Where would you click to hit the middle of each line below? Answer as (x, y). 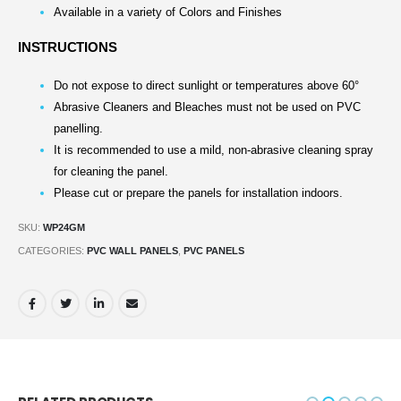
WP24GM (64, 228)
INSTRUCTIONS (68, 47)
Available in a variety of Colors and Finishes (168, 12)
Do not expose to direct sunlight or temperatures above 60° (206, 86)
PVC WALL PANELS (132, 250)
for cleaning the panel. (111, 172)
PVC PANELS (214, 250)
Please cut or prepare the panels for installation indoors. (198, 193)
